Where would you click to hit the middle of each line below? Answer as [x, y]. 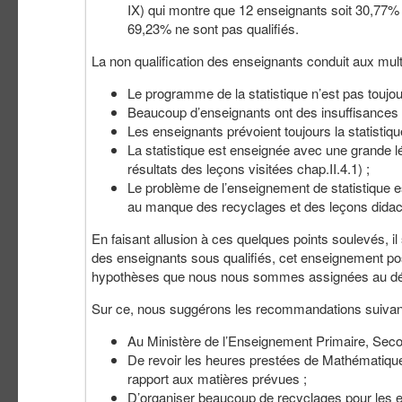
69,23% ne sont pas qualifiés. [213, 29]
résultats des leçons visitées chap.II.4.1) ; [249, 169]
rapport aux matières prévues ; [217, 379]
